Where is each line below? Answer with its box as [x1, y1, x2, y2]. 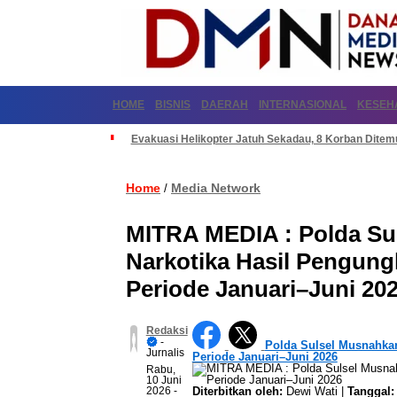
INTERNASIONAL [259, 98, 346, 111]
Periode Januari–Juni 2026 [191, 350, 338, 363]
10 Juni [145, 374, 182, 386]
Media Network [171, 181, 261, 195]
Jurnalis [145, 346, 184, 359]
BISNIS [155, 98, 191, 111]
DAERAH [201, 98, 248, 111]
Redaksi [145, 324, 188, 337]
